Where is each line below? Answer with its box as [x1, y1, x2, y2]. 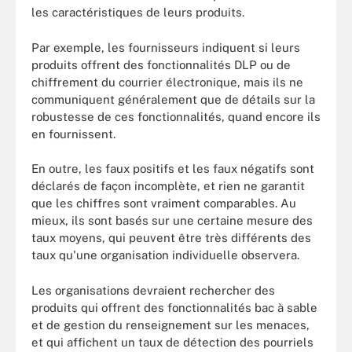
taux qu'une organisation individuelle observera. [31, 248, 299, 262]
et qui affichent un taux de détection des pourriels [31, 335, 313, 349]
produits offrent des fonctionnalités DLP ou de [31, 57, 291, 71]
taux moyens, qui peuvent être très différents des [31, 231, 311, 244]
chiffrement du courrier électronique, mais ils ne [31, 75, 303, 89]
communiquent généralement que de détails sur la [31, 92, 315, 106]
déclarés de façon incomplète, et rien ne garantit [31, 179, 305, 192]
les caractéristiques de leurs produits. [31, 5, 244, 19]
